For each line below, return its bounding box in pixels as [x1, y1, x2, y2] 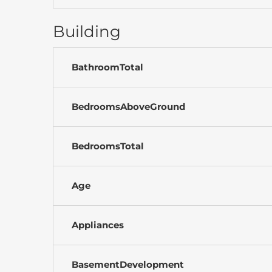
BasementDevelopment [72, 258, 184, 270]
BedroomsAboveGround [72, 100, 185, 112]
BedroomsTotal [72, 140, 144, 152]
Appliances [72, 219, 124, 231]
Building [53, 21, 121, 41]
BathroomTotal [72, 61, 143, 73]
